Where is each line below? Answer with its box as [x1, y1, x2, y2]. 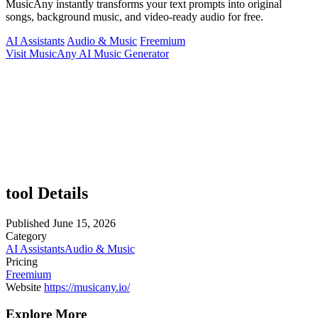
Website [6, 280, 41, 293]
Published [6, 216, 50, 229]
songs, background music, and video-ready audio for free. [6, 10, 263, 23]
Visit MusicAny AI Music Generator [6, 47, 169, 60]
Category [6, 229, 47, 242]
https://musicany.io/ [44, 280, 130, 293]
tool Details [6, 183, 88, 202]
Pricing [6, 255, 38, 268]
